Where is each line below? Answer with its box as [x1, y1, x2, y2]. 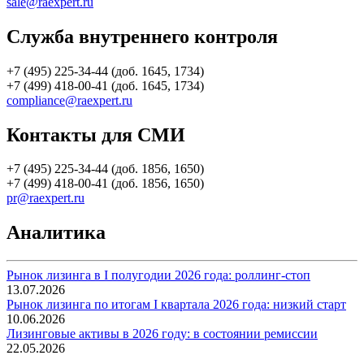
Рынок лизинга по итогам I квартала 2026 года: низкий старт [6, 297, 346, 312]
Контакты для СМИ [6, 123, 185, 145]
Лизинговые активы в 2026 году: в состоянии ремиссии [6, 327, 318, 341]
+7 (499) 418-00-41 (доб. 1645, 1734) [6, 78, 204, 93]
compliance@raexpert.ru [6, 93, 132, 107]
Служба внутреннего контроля [6, 25, 278, 47]
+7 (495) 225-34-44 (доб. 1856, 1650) [6, 162, 204, 176]
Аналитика [6, 222, 106, 244]
